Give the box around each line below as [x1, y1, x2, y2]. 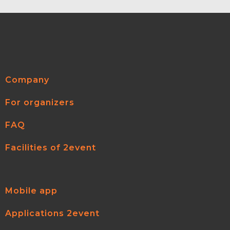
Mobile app [5, 186, 57, 196]
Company [5, 75, 49, 85]
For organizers [5, 98, 74, 107]
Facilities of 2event [5, 143, 96, 152]
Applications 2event [5, 208, 100, 218]
